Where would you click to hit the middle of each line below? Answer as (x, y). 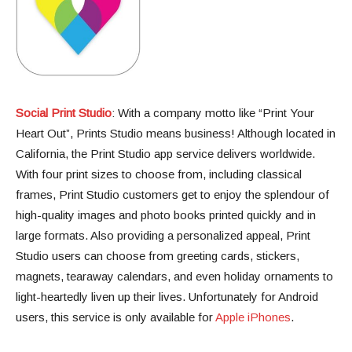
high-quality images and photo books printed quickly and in (166, 215)
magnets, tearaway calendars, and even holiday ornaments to (174, 277)
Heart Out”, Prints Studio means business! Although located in (176, 134)
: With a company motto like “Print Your (213, 113)
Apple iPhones (253, 317)
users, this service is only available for (115, 317)
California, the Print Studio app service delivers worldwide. (165, 154)
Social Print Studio (64, 113)
